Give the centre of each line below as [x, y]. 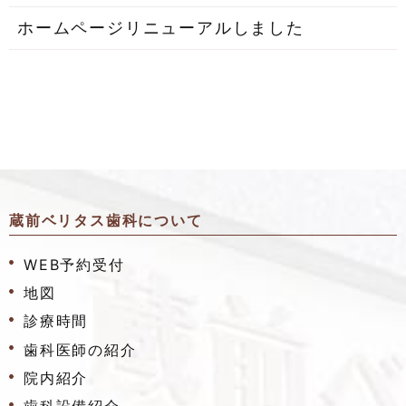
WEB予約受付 [74, 264]
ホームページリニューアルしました [161, 27]
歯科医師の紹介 [80, 349]
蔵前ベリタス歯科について [106, 221]
